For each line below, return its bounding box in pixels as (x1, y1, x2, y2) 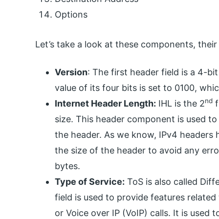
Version (55, 66, 88, 77)
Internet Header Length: (55, 98, 156, 109)
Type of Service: (55, 176, 125, 187)
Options (55, 9, 88, 20)
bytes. (55, 160, 80, 171)
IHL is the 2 (156, 98, 205, 109)
